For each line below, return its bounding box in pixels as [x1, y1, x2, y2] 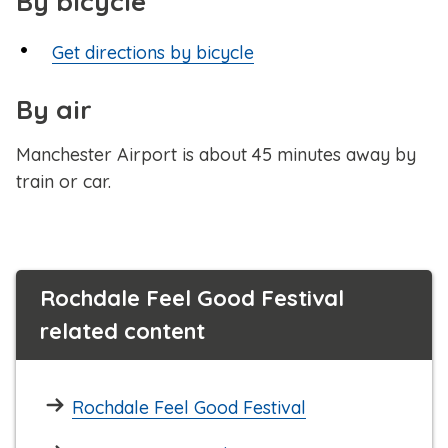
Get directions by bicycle [52, 41, 254, 65]
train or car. [16, 170, 111, 194]
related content [40, 317, 205, 346]
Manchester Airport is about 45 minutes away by [16, 143, 416, 167]
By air [16, 93, 92, 127]
